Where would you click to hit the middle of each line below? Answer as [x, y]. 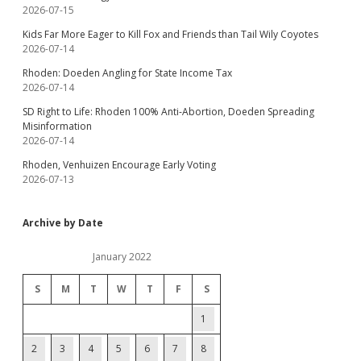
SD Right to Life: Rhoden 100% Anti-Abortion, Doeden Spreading [168, 112]
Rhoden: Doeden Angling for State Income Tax [127, 73]
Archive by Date [63, 223]
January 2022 [122, 257]
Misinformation [57, 126]
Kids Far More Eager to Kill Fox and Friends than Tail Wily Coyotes [170, 34]
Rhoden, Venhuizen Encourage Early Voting [119, 165]
